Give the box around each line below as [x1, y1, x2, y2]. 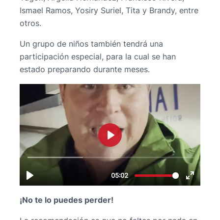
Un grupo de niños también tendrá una [20, 39, 163, 49]
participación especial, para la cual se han [20, 52, 176, 62]
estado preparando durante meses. [20, 64, 150, 75]
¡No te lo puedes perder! [20, 194, 113, 205]
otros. [20, 18, 41, 28]
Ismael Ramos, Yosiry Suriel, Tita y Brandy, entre [20, 5, 198, 16]
